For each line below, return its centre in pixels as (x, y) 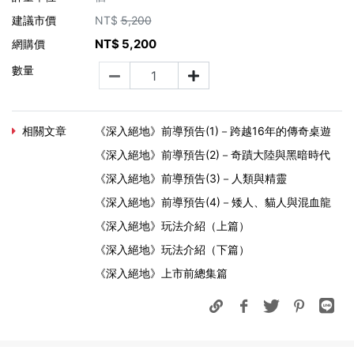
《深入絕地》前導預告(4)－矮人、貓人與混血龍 (213, 202)
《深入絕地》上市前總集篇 (161, 273)
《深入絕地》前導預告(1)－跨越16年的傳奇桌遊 (213, 131)
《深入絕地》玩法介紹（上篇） (172, 226)
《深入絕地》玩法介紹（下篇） (172, 250)
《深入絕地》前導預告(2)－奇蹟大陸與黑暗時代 (212, 155)
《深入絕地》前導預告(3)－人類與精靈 (190, 179)
